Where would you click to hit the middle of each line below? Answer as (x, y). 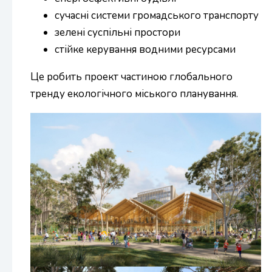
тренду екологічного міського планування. (134, 93)
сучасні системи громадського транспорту (157, 15)
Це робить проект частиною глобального (131, 76)
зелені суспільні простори (117, 32)
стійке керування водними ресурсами (145, 49)
